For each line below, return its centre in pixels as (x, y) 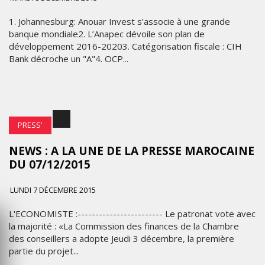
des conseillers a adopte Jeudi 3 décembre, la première (122, 238)
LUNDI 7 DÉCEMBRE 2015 (53, 190)
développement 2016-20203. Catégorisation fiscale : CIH (125, 46)
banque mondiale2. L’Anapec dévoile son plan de (107, 34)
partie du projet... (44, 251)
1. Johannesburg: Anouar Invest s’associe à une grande (119, 21)
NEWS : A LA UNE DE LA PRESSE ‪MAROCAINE (132, 151)
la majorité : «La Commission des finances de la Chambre (124, 226)
